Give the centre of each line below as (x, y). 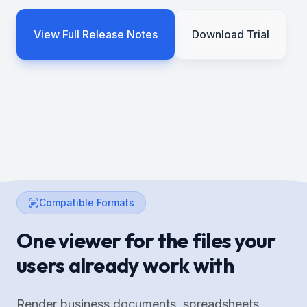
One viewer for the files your (146, 240)
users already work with (125, 265)
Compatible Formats (87, 202)
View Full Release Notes (96, 34)
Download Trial (231, 34)
